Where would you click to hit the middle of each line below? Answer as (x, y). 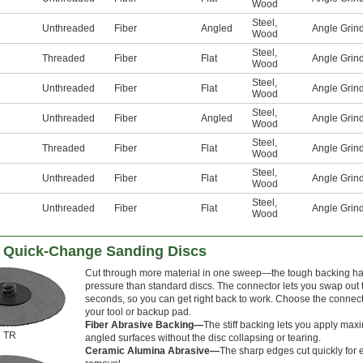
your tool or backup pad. (138, 312)
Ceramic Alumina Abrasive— (152, 351)
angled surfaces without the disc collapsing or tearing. (203, 338)
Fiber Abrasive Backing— (144, 325)
